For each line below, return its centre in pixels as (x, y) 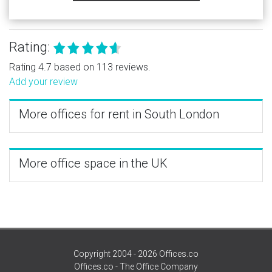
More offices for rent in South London (119, 114)
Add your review (43, 81)
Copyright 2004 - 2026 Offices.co (136, 253)
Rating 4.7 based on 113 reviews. (80, 67)
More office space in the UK (93, 163)
